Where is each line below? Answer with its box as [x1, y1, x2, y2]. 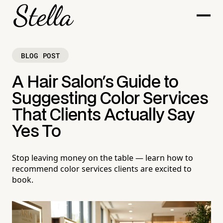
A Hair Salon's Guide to [12, 75, 179, 91]
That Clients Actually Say [12, 108, 194, 124]
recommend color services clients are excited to [12, 163, 192, 175]
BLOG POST [21, 50, 60, 60]
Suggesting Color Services [12, 91, 208, 108]
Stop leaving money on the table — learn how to [12, 152, 193, 164]
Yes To [12, 124, 61, 140]
